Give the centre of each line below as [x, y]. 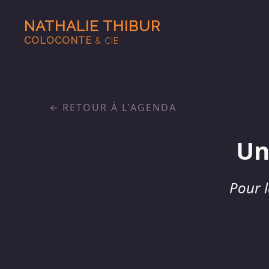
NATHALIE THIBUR [92, 26]
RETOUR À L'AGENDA [119, 107]
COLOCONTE [59, 41]
